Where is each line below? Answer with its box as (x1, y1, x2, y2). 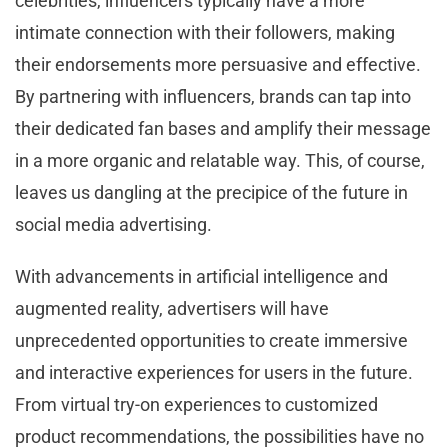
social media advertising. (15, 214, 212, 236)
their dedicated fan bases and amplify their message (15, 118, 431, 140)
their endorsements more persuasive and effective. (15, 54, 421, 76)
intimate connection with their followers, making (15, 22, 395, 44)
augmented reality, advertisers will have (15, 298, 329, 320)
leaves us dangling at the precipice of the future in (15, 182, 408, 204)
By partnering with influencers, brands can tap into (15, 86, 411, 108)
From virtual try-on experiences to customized (15, 394, 378, 416)
